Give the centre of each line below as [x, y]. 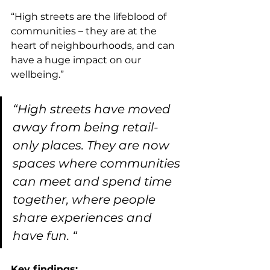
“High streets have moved [93, 109]
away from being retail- [86, 127]
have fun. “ [45, 235]
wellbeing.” [37, 74]
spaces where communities [98, 163]
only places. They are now [93, 145]
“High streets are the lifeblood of [90, 16]
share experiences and [84, 217]
